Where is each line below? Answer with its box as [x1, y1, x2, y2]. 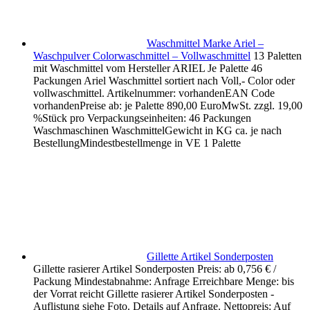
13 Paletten [253, 50, 302, 62]
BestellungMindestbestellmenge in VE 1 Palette [33, 137, 241, 149]
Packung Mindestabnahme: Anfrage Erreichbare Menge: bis [33, 275, 294, 288]
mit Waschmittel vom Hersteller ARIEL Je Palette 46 [33, 62, 262, 75]
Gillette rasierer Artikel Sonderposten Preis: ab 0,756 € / [33, 263, 276, 275]
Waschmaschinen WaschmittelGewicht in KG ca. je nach [33, 125, 282, 137]
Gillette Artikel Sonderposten [147, 250, 273, 263]
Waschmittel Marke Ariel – [147, 37, 264, 50]
